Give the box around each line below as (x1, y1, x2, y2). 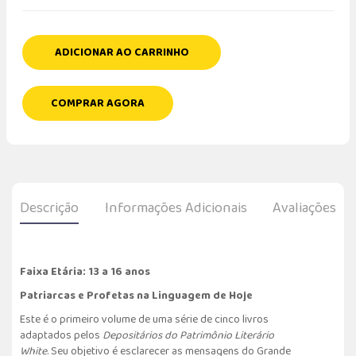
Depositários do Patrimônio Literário (103, 326, 274, 344)
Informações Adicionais (104, 196, 247, 219)
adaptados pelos (20, 326, 103, 344)
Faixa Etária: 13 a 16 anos (20, 262, 150, 281)
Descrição (20, 196, 79, 219)
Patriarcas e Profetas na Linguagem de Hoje (20, 286, 253, 304)
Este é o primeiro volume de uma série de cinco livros (20, 310, 269, 328)
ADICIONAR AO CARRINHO (54, 43, 189, 61)
